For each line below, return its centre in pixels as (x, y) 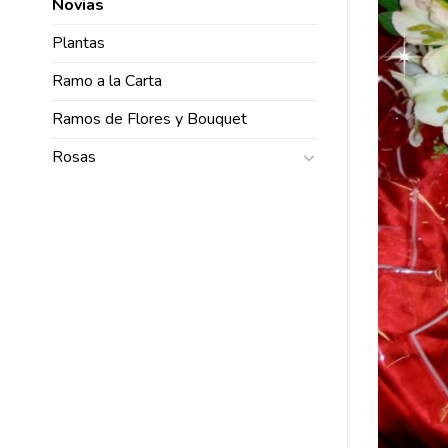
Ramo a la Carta (107, 80)
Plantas (78, 42)
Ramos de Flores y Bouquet (149, 118)
